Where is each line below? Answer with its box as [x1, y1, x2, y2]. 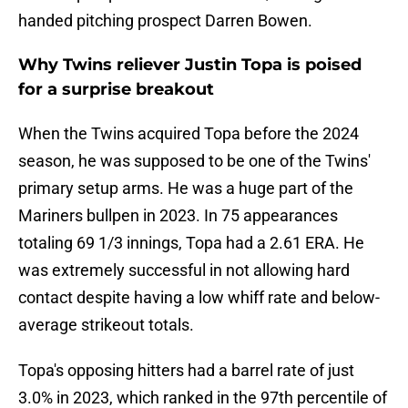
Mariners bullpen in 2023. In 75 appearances [18, 206, 338, 226]
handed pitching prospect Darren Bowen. [18, 11, 312, 31]
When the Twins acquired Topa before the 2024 [18, 124, 359, 144]
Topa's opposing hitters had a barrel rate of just [18, 361, 354, 381]
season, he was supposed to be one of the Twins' [18, 151, 371, 171]
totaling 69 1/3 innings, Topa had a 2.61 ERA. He [18, 233, 364, 253]
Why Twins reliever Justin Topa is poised [18, 55, 362, 76]
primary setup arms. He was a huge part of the [18, 178, 353, 199]
